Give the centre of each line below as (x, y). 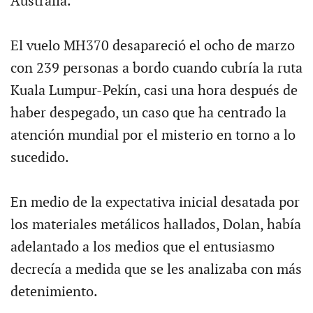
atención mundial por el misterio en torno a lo (153, 135)
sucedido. (39, 158)
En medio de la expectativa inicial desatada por (155, 202)
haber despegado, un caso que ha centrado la (148, 113)
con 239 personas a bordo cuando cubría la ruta (156, 68)
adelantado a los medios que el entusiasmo (142, 247)
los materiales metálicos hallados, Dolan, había (155, 225)
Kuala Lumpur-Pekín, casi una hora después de (154, 90)
